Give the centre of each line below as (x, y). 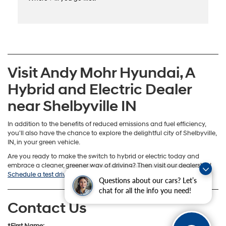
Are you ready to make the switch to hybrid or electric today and (103, 157)
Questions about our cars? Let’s (148, 180)
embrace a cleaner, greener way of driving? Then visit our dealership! (109, 166)
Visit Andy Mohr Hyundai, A (101, 73)
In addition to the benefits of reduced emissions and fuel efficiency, (107, 124)
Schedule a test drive (39, 175)
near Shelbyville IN (72, 106)
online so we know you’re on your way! (129, 175)
